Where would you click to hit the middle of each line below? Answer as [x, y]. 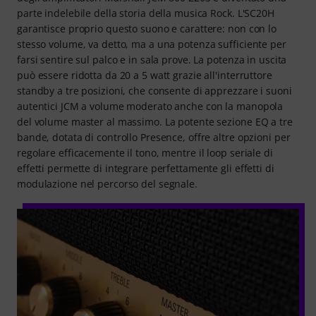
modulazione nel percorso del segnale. [107, 184]
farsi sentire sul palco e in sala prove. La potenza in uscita [152, 60]
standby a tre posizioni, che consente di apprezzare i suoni [154, 91]
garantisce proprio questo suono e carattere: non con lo [147, 29]
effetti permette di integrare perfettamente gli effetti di [146, 169]
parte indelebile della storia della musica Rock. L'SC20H [146, 13]
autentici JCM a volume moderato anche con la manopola [150, 107]
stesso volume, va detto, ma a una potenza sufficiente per [152, 44]
